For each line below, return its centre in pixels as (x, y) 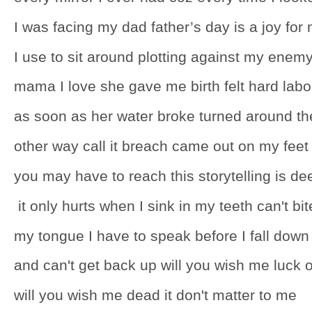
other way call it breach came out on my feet (161, 147)
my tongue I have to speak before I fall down (162, 236)
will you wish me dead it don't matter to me (155, 296)
